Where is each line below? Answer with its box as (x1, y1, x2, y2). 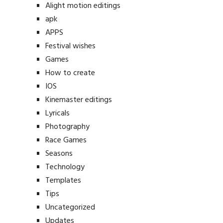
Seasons (45, 147, 73, 161)
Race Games (45, 134, 87, 147)
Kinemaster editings (45, 94, 112, 107)
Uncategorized (45, 201, 95, 215)
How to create (45, 67, 95, 80)
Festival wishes (45, 40, 96, 53)
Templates (45, 174, 81, 188)
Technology (45, 161, 85, 174)
